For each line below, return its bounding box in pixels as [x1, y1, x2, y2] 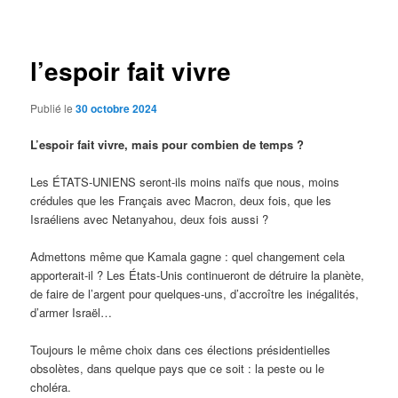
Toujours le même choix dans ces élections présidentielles [30, 341, 331, 359]
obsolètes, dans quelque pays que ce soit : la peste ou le [30, 360, 325, 378]
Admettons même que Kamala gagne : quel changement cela [30, 248, 346, 266]
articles [30, 11, 68, 28]
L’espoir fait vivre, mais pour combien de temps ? [30, 136, 305, 153]
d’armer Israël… [30, 304, 113, 322]
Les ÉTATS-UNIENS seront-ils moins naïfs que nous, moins [30, 173, 340, 191]
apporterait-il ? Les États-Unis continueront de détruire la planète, [30, 267, 365, 284]
